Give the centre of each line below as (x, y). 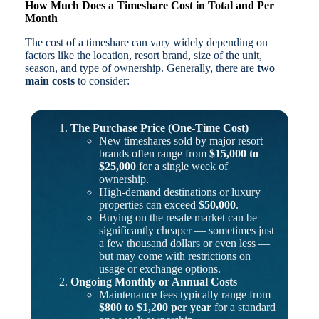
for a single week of (182, 167)
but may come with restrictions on (174, 256)
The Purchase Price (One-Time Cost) (159, 128)
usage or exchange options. (159, 269)
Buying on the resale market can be (178, 218)
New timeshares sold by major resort (181, 141)
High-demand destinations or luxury (179, 192)
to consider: (102, 81)
